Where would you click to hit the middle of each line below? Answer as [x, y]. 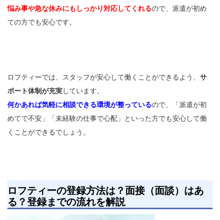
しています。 [83, 91]
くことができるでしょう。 [49, 132]
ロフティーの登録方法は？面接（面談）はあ [106, 190]
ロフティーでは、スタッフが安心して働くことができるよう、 [104, 77]
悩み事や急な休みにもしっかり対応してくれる [80, 8]
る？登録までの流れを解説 [66, 202]
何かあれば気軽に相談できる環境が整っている [80, 104]
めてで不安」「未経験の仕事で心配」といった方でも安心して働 [107, 118]
